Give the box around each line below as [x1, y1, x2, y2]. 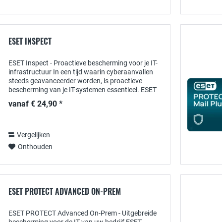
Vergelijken [17, 131, 50, 139]
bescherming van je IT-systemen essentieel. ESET [8, 86, 157, 94]
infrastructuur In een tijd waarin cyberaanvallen [8, 68, 153, 76]
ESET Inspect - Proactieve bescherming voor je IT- [8, 59, 158, 67]
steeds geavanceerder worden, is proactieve [8, 77, 142, 85]
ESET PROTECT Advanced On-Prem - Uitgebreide [8, 209, 157, 217]
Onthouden [18, 143, 53, 151]
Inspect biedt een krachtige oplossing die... [8, 95, 138, 103]
